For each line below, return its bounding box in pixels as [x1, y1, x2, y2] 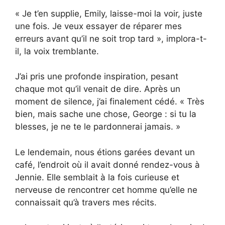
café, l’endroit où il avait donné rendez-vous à [15, 159, 200, 170]
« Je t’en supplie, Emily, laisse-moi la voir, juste [15, 8, 202, 19]
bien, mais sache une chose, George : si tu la [15, 109, 196, 120]
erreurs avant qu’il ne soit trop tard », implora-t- [15, 33, 207, 44]
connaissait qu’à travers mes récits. [15, 197, 157, 207]
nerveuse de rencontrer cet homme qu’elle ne [15, 184, 197, 195]
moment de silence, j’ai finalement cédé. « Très [15, 96, 204, 107]
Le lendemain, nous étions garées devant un [15, 147, 195, 157]
